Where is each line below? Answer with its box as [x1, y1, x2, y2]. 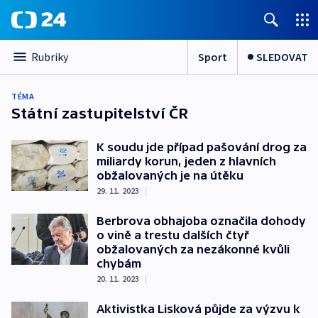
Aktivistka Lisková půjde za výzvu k [97, 302, 300, 315]
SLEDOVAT [256, 49, 308, 64]
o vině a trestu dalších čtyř [97, 229, 249, 241]
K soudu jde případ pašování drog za [97, 141, 307, 153]
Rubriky [31, 50, 68, 64]
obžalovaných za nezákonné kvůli [97, 243, 290, 256]
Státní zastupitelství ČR [11, 105, 188, 121]
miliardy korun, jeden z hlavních [97, 155, 276, 168]
